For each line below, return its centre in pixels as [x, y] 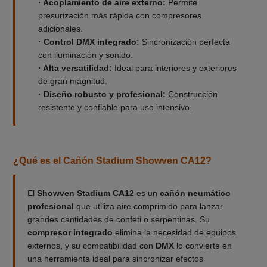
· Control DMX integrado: [89, 41]
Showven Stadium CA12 [85, 193]
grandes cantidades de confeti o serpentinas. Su [118, 219]
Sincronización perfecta [184, 41]
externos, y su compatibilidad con [91, 245]
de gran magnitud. [72, 81]
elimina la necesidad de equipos [174, 232]
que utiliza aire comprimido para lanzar [148, 206]
